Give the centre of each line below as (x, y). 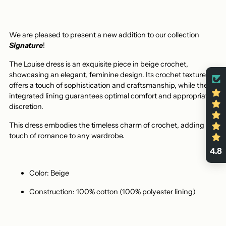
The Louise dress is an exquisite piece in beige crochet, (99, 64)
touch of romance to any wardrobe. (68, 135)
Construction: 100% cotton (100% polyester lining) (112, 191)
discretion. (26, 106)
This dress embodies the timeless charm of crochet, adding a (109, 125)
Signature (26, 45)
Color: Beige (49, 173)
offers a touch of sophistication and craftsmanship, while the (108, 85)
